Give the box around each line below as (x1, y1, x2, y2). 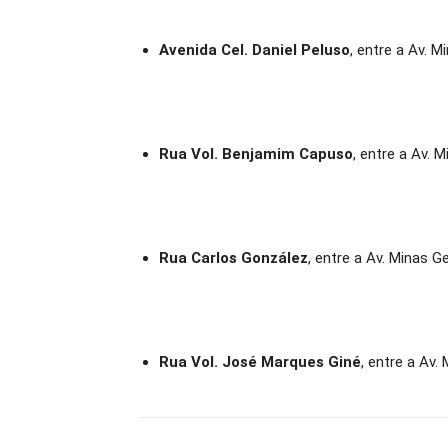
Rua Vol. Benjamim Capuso (159, 145, 353, 163)
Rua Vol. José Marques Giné (159, 353, 361, 371)
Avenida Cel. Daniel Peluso (159, 41, 350, 59)
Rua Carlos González (159, 249, 308, 267)
